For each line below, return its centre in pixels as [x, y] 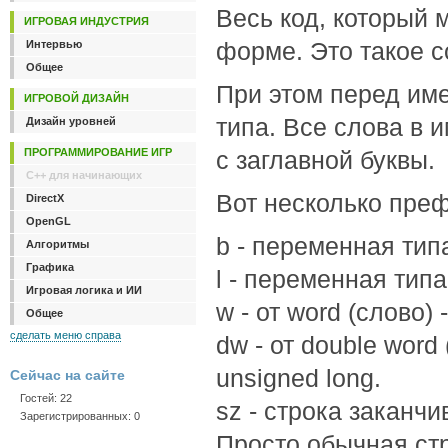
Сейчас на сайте [67, 375]
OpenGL [48, 221]
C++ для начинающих [84, 175]
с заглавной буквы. [325, 160]
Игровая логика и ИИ [84, 290]
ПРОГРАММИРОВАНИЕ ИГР [98, 152]
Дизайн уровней [71, 121]
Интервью [54, 44]
